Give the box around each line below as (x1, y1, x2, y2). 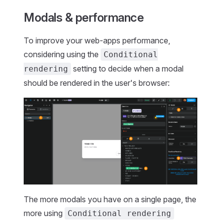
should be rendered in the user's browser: (24, 78, 170, 88)
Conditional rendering (68, 208, 171, 218)
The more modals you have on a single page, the (24, 194, 196, 204)
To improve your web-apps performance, (24, 36, 170, 46)
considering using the (24, 49, 101, 60)
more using (24, 208, 65, 218)
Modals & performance (24, 10, 144, 25)
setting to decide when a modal (71, 64, 184, 74)
